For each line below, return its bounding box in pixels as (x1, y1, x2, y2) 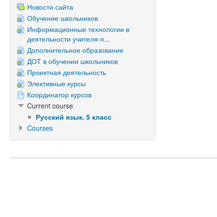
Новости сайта (27, 2, 73, 12)
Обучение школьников (27, 13, 98, 23)
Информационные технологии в (27, 24, 129, 34)
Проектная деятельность (27, 67, 106, 77)
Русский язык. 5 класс (36, 112, 111, 122)
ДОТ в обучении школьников (27, 56, 118, 66)
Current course (27, 101, 73, 110)
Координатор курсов (27, 90, 92, 99)
